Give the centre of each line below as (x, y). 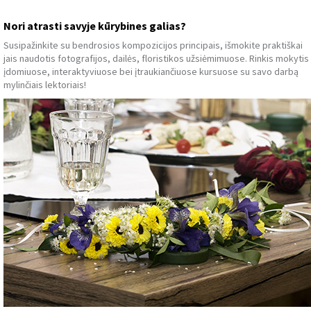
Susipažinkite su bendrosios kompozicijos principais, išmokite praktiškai (153, 45)
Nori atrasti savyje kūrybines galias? (95, 26)
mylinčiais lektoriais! (45, 85)
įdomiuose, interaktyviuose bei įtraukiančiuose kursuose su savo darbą (151, 72)
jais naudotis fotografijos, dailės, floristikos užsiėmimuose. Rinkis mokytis (156, 58)
